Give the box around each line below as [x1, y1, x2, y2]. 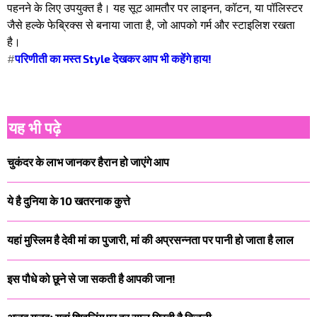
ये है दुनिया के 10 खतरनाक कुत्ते [7, 193, 130, 207]
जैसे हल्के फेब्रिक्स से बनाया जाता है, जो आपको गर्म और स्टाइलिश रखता [7, 18, 295, 32]
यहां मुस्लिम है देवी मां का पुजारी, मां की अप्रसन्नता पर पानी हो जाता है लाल [7, 232, 294, 246]
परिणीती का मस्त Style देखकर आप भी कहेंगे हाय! [15, 52, 212, 66]
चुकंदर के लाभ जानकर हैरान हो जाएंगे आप [7, 154, 169, 168]
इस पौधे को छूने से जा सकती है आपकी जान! [7, 271, 175, 285]
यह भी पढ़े [8, 117, 61, 137]
